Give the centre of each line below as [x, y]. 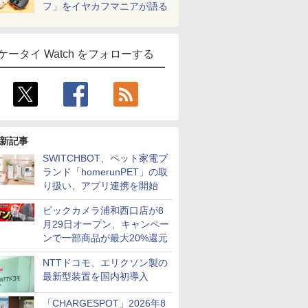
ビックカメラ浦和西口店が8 [103, 210]
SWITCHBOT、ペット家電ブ [105, 158]
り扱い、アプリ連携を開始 [100, 186]
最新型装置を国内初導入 [96, 276]
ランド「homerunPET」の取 [105, 172]
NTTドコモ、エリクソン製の [105, 263]
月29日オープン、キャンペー [106, 224]
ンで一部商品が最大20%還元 [105, 238]
